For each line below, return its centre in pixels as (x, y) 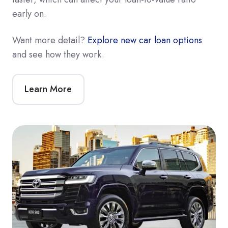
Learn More (48, 89)
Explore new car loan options (145, 40)
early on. (29, 14)
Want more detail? (50, 40)
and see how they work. (58, 55)
